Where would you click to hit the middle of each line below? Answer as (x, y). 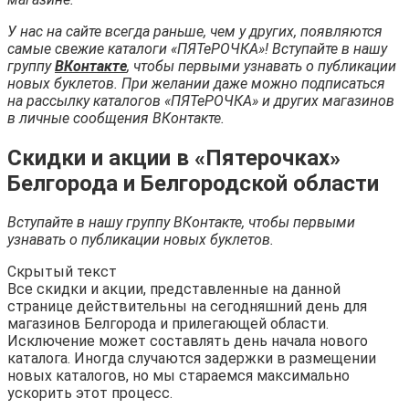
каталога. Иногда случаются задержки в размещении (192, 359)
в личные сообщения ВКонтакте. (116, 118)
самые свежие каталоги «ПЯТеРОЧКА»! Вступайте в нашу (197, 48)
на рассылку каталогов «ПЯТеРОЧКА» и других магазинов (201, 100)
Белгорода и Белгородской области (193, 183)
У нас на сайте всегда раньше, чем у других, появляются (195, 31)
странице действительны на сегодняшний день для (187, 307)
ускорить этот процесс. (90, 393)
